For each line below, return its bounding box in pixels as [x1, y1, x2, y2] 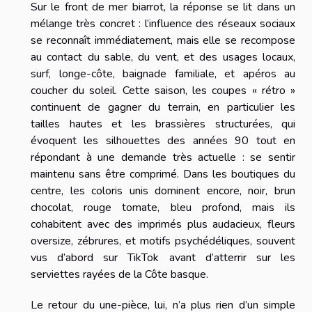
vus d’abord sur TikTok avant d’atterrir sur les [31, 249, 295, 265]
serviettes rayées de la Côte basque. [31, 266, 208, 282]
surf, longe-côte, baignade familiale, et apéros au [31, 65, 295, 81]
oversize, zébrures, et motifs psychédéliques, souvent [31, 233, 295, 249]
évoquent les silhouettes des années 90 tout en [31, 132, 295, 148]
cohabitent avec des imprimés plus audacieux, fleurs [31, 216, 295, 232]
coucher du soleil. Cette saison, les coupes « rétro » [31, 82, 295, 98]
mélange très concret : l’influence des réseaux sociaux [31, 15, 295, 31]
